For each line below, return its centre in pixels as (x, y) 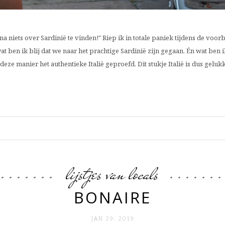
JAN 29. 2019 (113, 218)
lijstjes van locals (113, 174)
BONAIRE (113, 197)
